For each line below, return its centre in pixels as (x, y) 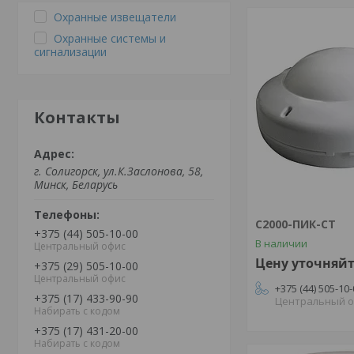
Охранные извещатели (115, 17)
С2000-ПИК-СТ (296, 224)
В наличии (282, 243)
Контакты (77, 117)
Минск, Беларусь (76, 185)
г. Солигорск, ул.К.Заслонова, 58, (119, 171)
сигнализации (70, 52)
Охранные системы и (110, 38)
